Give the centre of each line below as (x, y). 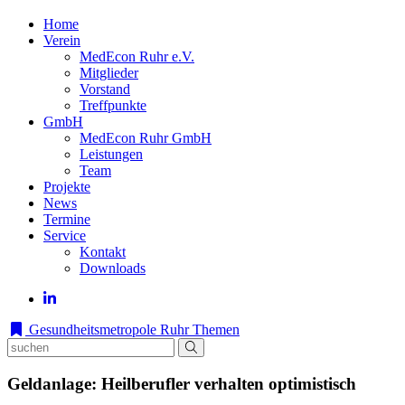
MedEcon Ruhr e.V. (137, 57)
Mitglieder (109, 73)
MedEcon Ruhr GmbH (146, 138)
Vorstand (105, 89)
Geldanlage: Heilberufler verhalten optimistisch (182, 383)
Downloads (113, 268)
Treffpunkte (113, 105)
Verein (62, 40)
